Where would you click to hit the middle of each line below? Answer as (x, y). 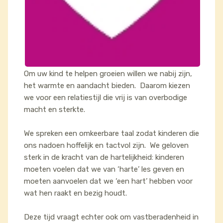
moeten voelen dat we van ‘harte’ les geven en (104, 169)
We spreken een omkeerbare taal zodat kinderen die (111, 133)
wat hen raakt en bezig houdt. (76, 193)
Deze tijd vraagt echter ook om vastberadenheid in (111, 217)
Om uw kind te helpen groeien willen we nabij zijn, (109, 74)
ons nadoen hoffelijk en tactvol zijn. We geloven (106, 145)
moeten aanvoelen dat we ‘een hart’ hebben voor (108, 181)
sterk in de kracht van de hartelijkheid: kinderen (104, 157)
